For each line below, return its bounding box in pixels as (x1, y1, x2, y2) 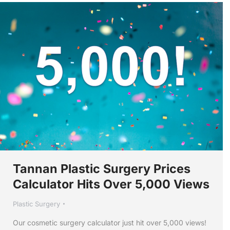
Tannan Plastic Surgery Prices (13, 161, 190, 176)
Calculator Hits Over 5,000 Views (13, 176, 209, 191)
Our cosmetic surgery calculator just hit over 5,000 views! (13, 218, 206, 227)
